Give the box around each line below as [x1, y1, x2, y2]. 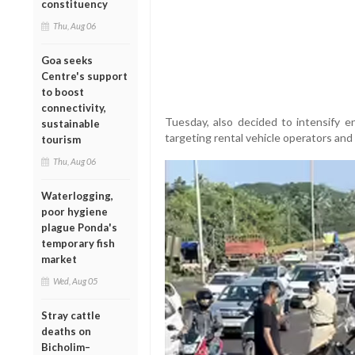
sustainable [41, 116, 100, 130]
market [41, 252, 77, 265]
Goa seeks [41, 53, 93, 67]
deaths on [41, 324, 91, 338]
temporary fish [41, 236, 115, 250]
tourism [41, 132, 81, 146]
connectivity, [41, 101, 106, 114]
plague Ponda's [41, 220, 117, 234]
